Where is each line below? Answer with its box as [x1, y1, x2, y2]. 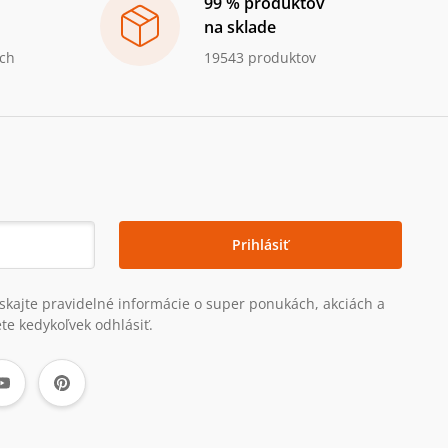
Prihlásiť [231, 235, 289, 255]
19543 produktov [204, 48, 316, 68]
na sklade [204, 16, 276, 39]
